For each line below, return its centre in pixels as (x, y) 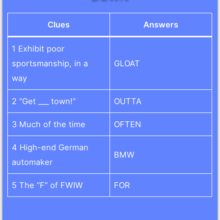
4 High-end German (50, 147)
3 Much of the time (49, 124)
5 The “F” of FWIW (48, 185)
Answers (161, 24)
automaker (32, 162)
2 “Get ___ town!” (44, 101)
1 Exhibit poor (38, 48)
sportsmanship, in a (50, 63)
